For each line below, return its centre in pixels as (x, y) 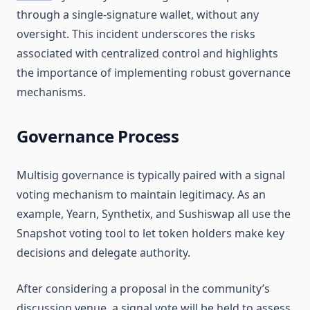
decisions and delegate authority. (103, 253)
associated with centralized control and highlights (147, 53)
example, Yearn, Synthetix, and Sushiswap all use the (154, 214)
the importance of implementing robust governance (154, 73)
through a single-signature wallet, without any (138, 15)
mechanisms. (51, 92)
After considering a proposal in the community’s (143, 289)
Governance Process (98, 136)
